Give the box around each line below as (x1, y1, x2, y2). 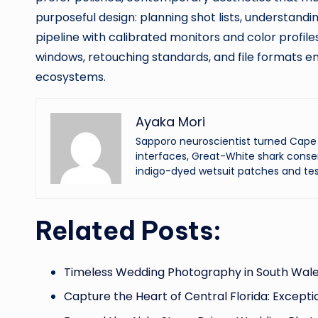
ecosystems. (35, 69, 106, 85)
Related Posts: (35, 214, 221, 247)
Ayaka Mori (136, 113, 205, 131)
